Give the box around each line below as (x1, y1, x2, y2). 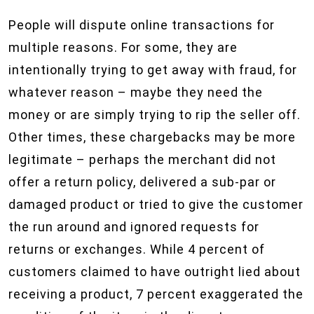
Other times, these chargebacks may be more (8, 130, 296, 144)
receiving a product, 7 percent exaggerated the (8, 287, 303, 301)
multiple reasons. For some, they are (8, 40, 238, 55)
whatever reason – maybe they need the (8, 85, 263, 100)
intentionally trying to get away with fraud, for (8, 62, 297, 77)
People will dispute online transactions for (8, 18, 275, 32)
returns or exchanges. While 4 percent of (8, 242, 265, 257)
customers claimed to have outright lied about (8, 264, 301, 279)
